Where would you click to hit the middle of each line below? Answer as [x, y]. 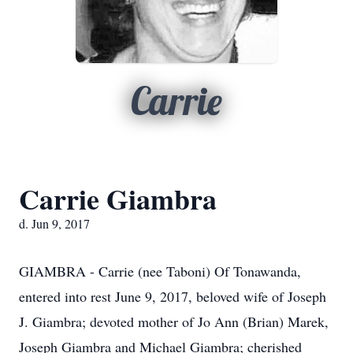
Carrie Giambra [118, 199]
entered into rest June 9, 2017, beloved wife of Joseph [173, 296]
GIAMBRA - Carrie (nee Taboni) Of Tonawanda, [160, 271]
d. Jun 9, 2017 [54, 223]
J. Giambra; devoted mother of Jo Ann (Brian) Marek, [174, 321]
